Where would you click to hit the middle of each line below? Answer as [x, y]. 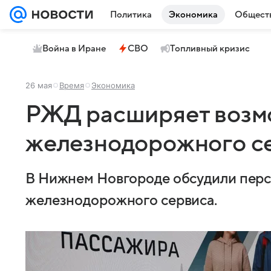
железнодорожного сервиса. [122, 201]
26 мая [39, 85]
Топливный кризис [210, 48]
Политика [131, 15]
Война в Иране [74, 48]
